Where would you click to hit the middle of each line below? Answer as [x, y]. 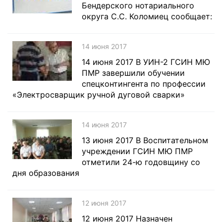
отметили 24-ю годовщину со [141, 162]
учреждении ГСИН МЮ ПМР [137, 151]
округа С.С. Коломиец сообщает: [147, 16]
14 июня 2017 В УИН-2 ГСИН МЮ [146, 62]
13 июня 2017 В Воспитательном [145, 140]
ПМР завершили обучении [133, 73]
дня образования [46, 173]
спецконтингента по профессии [144, 84]
